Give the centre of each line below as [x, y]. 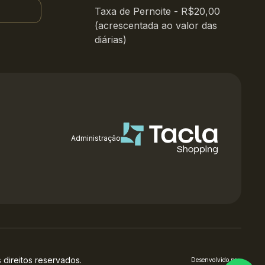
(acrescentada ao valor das [156, 25]
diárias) [110, 40]
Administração [96, 138]
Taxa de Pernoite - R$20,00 [157, 11]
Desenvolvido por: [216, 260]
